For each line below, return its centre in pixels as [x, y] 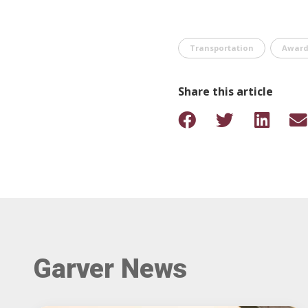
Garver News [110, 269]
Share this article [225, 92]
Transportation [221, 48]
